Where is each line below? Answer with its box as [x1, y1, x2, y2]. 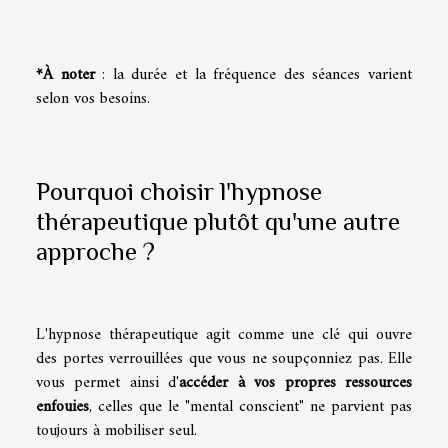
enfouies [36, 392, 89, 421]
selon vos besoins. [36, 85, 150, 114]
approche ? [36, 236, 155, 266]
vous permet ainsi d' [36, 368, 180, 397]
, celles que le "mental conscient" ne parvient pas [89, 392, 412, 421]
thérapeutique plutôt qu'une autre [36, 206, 400, 236]
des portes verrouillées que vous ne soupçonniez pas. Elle [36, 344, 412, 373]
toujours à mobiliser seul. [36, 416, 197, 445]
